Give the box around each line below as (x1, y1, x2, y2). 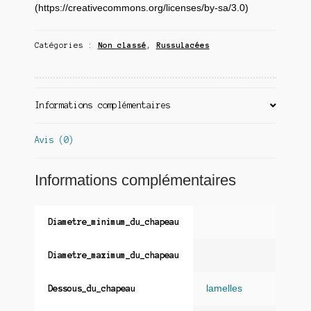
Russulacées (155, 40, 210, 49)
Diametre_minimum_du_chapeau (48, 217, 179, 226)
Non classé (97, 40, 146, 49)
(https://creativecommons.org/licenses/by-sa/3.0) (34, 3, 249, 14)
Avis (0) (34, 135, 74, 145)
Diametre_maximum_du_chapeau (48, 250, 179, 260)
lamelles (206, 283, 242, 294)
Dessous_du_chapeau (48, 283, 135, 293)
